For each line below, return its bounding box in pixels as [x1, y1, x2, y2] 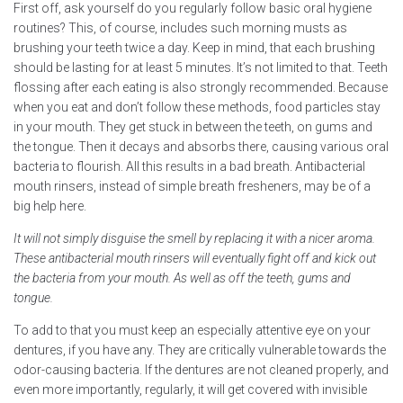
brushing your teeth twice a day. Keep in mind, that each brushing [13, 40, 375, 55]
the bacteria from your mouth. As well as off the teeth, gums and [13, 270, 351, 285]
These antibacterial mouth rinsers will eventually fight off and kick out [13, 250, 376, 265]
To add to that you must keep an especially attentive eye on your [13, 322, 371, 337]
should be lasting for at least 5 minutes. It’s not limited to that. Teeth [13, 59, 388, 75]
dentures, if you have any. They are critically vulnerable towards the [13, 342, 386, 357]
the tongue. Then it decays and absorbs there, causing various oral [13, 139, 389, 154]
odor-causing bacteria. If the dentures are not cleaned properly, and [13, 362, 389, 377]
